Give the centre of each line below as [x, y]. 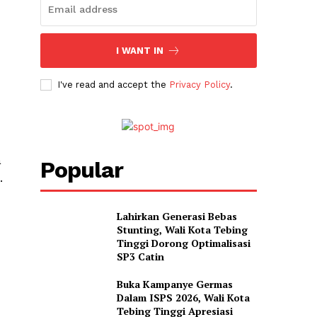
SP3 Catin [140, 257]
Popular [81, 170]
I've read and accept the [113, 85]
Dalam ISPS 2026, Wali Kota [183, 298]
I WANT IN [140, 51]
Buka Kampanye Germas [174, 284]
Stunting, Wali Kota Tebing [182, 230]
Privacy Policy [199, 85]
